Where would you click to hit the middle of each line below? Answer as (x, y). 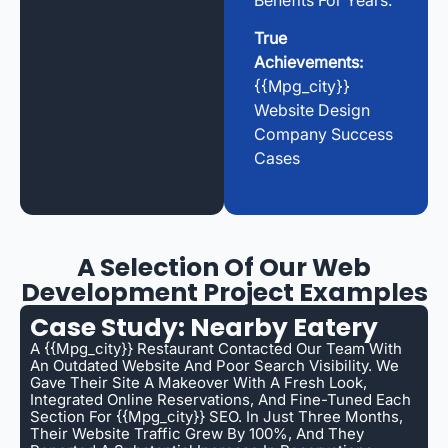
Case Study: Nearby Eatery (204, 327)
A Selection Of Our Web (224, 267)
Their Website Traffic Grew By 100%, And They (197, 433)
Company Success (323, 134)
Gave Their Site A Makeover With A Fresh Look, (198, 382)
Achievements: (308, 62)
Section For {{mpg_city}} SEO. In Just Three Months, (216, 416)
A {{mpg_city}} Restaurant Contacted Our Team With (216, 348)
